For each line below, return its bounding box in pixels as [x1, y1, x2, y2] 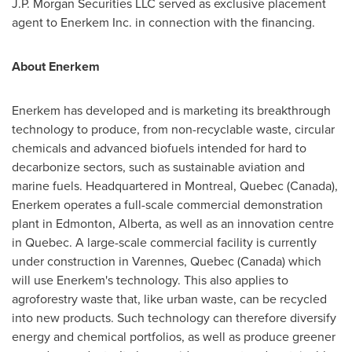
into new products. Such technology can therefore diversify [12, 309, 336, 327]
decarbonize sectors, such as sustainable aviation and [12, 158, 305, 176]
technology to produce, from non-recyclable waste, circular [12, 120, 335, 138]
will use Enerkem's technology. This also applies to [12, 271, 288, 289]
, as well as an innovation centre [159, 214, 334, 233]
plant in [12, 214, 56, 233]
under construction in [12, 252, 132, 270]
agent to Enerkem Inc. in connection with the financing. [12, 13, 315, 31]
